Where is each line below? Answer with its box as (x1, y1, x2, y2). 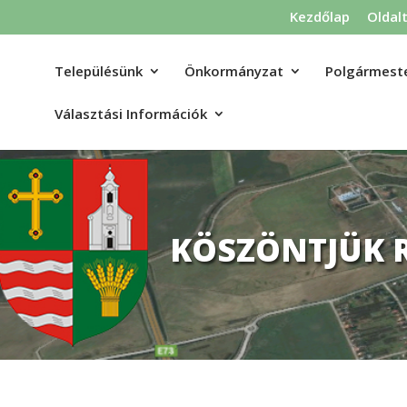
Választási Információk (55, 104, 207, 123)
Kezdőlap (290, 7, 350, 26)
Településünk (55, 61, 143, 80)
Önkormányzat (184, 61, 283, 80)
